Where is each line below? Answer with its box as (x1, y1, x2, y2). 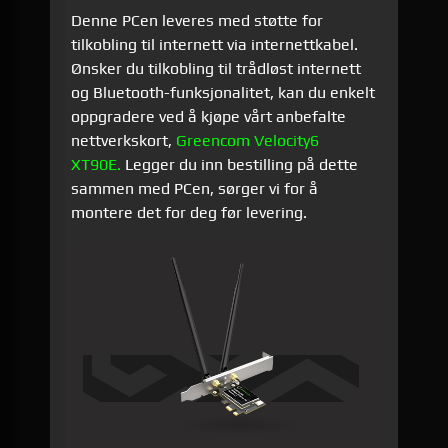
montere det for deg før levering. (71, 202, 308, 222)
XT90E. (71, 154, 126, 174)
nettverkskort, (71, 130, 177, 150)
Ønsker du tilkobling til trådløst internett (71, 58, 362, 78)
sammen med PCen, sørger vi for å (71, 178, 319, 198)
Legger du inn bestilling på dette (125, 154, 359, 174)
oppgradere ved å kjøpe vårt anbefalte (71, 106, 347, 126)
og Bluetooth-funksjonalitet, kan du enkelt (71, 82, 376, 102)
